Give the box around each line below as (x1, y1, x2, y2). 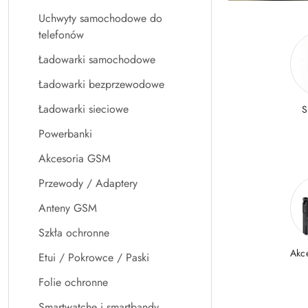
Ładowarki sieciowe (38, 101, 129, 117)
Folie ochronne (38, 274, 108, 290)
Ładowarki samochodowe (38, 52, 155, 67)
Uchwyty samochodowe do (38, 10, 162, 26)
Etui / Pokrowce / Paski (38, 250, 149, 265)
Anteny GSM (38, 200, 97, 216)
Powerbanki (38, 126, 92, 142)
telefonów (38, 27, 84, 43)
